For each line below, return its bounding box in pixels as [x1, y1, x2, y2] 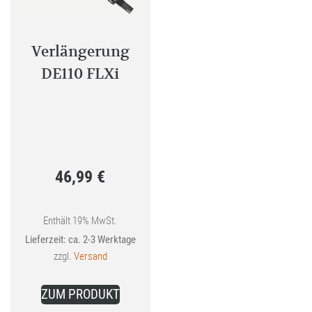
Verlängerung [31, 42, 130, 61]
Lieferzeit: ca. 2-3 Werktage [24, 233, 136, 247]
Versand [73, 250, 107, 263]
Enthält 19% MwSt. [43, 214, 118, 228]
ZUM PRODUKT [40, 286, 120, 303]
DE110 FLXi [41, 64, 120, 84]
